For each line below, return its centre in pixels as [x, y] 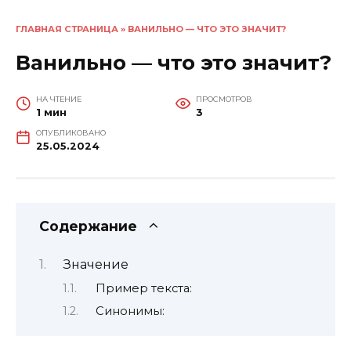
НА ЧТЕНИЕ [58, 99]
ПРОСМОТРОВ [224, 99]
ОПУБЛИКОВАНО [71, 132]
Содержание [88, 226]
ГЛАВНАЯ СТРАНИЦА [67, 29]
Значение [96, 265]
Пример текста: [143, 288]
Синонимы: [130, 311]
